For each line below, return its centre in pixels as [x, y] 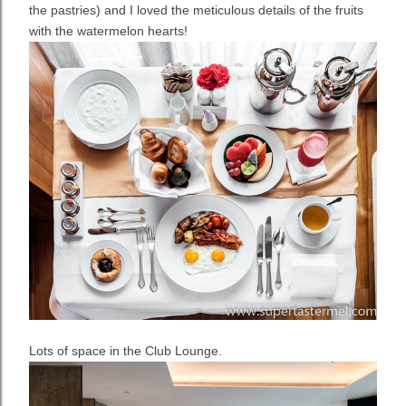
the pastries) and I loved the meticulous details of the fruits [196, 10]
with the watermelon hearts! [108, 30]
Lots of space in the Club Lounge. [126, 350]
